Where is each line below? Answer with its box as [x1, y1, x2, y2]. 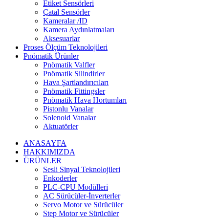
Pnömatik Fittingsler [43, 87, 105, 95]
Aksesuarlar [43, 34, 80, 43]
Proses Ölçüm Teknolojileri [23, 43, 108, 51]
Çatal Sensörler [43, 7, 90, 16]
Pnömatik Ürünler [23, 51, 79, 60]
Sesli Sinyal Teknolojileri [43, 165, 120, 174]
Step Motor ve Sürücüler [43, 209, 119, 218]
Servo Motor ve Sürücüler [43, 200, 123, 209]
